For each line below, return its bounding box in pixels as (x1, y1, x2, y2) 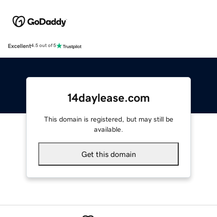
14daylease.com (67, 92, 150, 104)
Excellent (8, 43, 31, 49)
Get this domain (81, 150, 136, 158)
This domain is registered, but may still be (44, 115, 173, 123)
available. (94, 125, 123, 133)
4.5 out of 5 (31, 43, 56, 48)
